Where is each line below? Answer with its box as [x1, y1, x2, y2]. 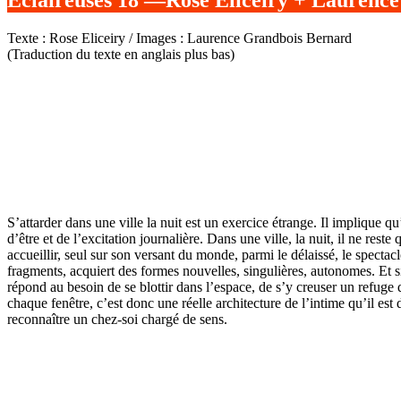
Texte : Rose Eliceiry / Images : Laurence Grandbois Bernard [7, 30, 352, 46]
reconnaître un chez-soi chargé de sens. [7, 311, 227, 327]
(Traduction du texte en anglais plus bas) [7, 46, 235, 62]
